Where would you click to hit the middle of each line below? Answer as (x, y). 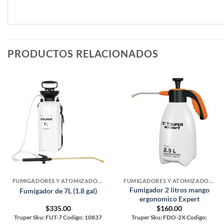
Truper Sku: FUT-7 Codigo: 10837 (58, 217)
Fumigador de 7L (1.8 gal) (58, 190)
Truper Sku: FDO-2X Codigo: (169, 217)
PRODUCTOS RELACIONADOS (83, 54)
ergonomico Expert (169, 199)
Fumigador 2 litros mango (169, 190)
